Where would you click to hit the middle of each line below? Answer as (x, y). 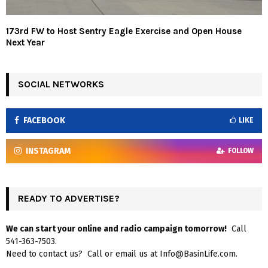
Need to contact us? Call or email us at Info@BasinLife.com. (122, 254)
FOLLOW (241, 151)
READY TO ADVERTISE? (69, 199)
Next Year (25, 43)
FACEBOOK (44, 121)
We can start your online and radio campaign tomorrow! (116, 229)
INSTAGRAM (48, 151)
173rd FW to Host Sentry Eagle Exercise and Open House (124, 31)
